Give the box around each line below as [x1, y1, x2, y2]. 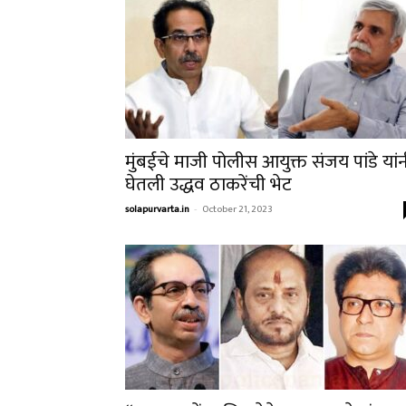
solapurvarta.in [125, 201, 189, 217]
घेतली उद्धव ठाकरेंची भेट [125, 169, 292, 200]
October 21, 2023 [202, 201, 273, 217]
